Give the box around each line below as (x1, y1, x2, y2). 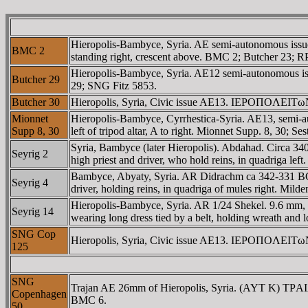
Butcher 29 (12, 73, 60, 85)
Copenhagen (12, 287, 67, 300)
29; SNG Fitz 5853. (71, 79, 157, 91)
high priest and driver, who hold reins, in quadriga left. (71, 153, 306, 166)
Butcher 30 (12, 96, 60, 108)
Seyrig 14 (12, 205, 54, 217)
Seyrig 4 (12, 176, 48, 188)
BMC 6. (71, 294, 107, 306)
